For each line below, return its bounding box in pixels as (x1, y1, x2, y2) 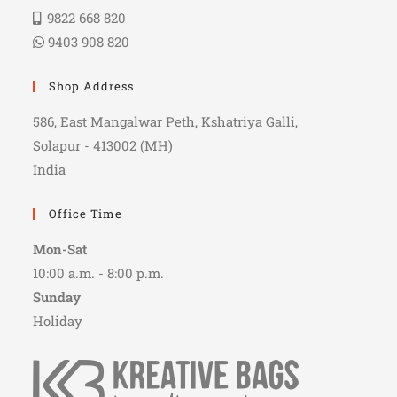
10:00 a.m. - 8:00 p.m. (33, 264, 165, 283)
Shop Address (49, 78, 135, 95)
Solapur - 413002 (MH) (33, 136, 174, 155)
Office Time (49, 206, 123, 222)
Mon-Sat (33, 240, 88, 259)
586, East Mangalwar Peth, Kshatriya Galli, (33, 113, 299, 131)
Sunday (33, 288, 82, 307)
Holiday (33, 312, 83, 331)
